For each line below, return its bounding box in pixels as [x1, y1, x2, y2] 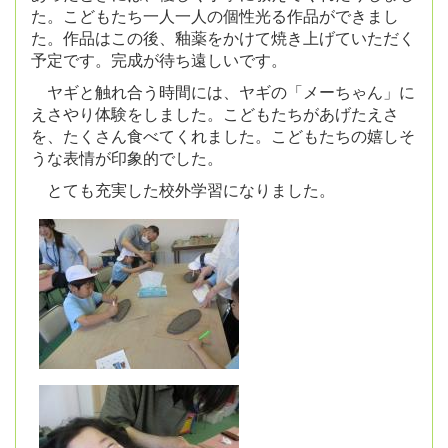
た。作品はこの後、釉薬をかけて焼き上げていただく [31, 25, 415, 49]
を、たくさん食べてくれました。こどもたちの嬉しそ [31, 123, 415, 147]
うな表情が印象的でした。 [31, 145, 223, 169]
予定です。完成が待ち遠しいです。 [31, 47, 287, 71]
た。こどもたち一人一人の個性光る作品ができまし [31, 3, 399, 27]
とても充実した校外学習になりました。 [31, 177, 335, 201]
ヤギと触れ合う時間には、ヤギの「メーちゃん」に [31, 79, 415, 103]
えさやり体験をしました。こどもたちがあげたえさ [31, 101, 399, 125]
